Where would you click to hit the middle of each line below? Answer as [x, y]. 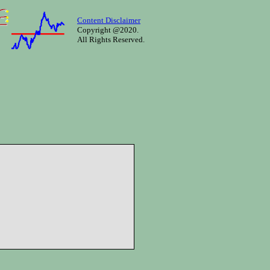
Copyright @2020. [108, 30]
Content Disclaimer [109, 20]
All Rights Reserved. [111, 39]
